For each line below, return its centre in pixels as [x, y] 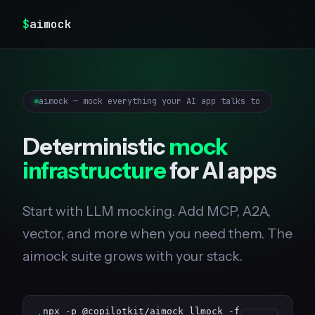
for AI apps [221, 171]
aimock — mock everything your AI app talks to [149, 101]
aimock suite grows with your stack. [133, 256]
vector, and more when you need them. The [157, 234]
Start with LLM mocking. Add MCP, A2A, [147, 211]
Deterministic [96, 147]
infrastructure [94, 171]
